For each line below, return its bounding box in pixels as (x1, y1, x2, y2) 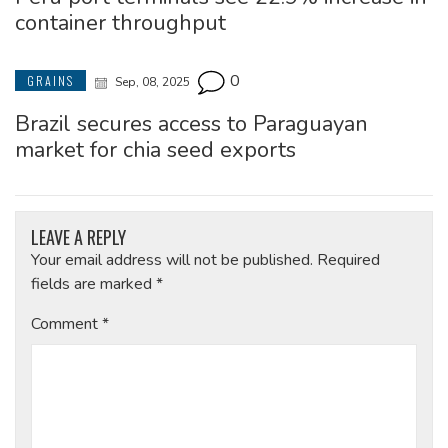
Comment (31, 313, 102, 336)
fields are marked (31, 273, 156, 296)
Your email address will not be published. (31, 249, 313, 272)
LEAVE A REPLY (31, 224, 126, 251)
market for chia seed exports (15, 135, 296, 166)
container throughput (15, 8, 226, 39)
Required (317, 249, 380, 272)
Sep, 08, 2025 (112, 74, 193, 91)
